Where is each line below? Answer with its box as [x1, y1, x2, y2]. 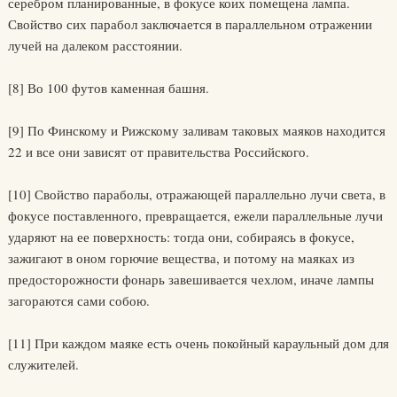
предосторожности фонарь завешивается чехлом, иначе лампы [7, 270, 374, 289]
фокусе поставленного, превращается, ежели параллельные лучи [7, 206, 383, 225]
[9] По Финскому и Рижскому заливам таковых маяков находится [7, 121, 385, 140]
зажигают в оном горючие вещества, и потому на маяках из [7, 249, 354, 268]
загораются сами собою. [7, 292, 150, 310]
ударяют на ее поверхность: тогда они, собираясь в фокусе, [7, 228, 354, 246]
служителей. [7, 355, 79, 374]
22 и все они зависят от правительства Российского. [7, 143, 309, 161]
